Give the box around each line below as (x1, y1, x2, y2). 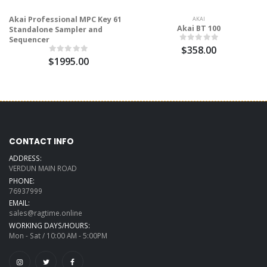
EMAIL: (9, 198, 30, 208)
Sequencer (9, 34, 49, 45)
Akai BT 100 (177, 23, 221, 33)
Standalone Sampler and (9, 24, 103, 35)
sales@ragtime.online (9, 208, 82, 218)
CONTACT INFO (9, 135, 74, 147)
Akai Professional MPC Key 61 (9, 14, 122, 24)
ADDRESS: (9, 153, 42, 163)
